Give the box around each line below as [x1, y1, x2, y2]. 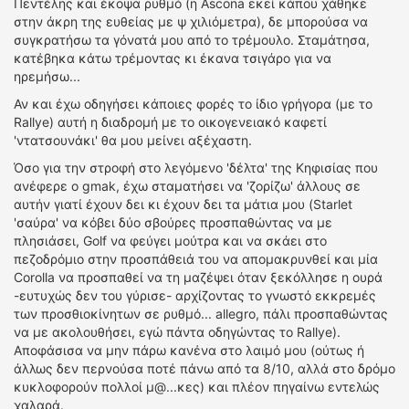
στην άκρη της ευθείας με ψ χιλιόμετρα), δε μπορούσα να [14, 14, 368, 29]
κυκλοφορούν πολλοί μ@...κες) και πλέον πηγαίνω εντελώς [14, 379, 380, 394]
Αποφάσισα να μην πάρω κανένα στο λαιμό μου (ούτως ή [14, 342, 364, 358]
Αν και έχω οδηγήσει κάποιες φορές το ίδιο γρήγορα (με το [14, 96, 372, 111]
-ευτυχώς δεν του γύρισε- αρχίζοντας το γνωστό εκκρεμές [14, 288, 376, 303]
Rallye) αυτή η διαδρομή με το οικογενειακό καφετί [14, 114, 327, 130]
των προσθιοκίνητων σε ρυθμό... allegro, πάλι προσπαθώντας [14, 306, 388, 321]
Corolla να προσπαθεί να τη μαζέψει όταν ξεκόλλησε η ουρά [14, 269, 383, 285]
